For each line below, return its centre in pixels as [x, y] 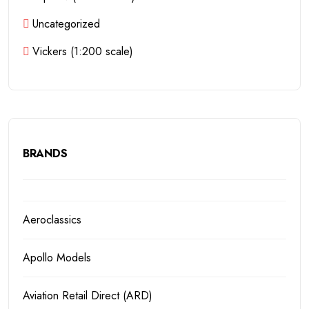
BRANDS [45, 153]
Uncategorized [67, 23]
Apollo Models [57, 257]
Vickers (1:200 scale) [83, 51]
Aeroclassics [52, 219]
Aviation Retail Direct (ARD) [88, 295]
